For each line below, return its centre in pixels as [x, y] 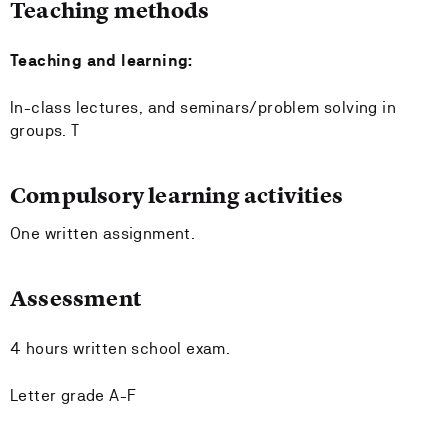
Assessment [75, 298]
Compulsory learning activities [176, 195]
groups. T [45, 130]
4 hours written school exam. [120, 348]
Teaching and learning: [101, 60]
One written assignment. [105, 233]
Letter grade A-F [73, 395]
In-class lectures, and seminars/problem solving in [203, 107]
